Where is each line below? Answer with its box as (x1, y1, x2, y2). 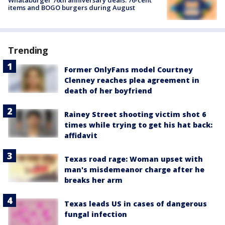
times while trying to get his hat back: (64, 120, 212, 130)
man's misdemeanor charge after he (64, 165, 204, 175)
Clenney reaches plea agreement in (64, 75, 199, 85)
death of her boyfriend (64, 86, 152, 96)
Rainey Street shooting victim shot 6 (64, 109, 206, 120)
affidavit (64, 131, 97, 141)
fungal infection (64, 209, 127, 219)
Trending (8, 44, 49, 57)
